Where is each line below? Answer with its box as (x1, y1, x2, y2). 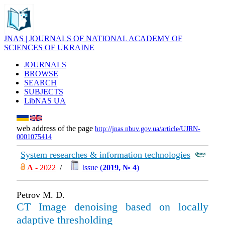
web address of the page (17, 124, 95, 133)
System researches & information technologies (21, 150, 190, 160)
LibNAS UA (24, 96, 66, 105)
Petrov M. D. (17, 190, 65, 200)
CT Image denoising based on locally (17, 200, 208, 213)
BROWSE (24, 69, 58, 78)
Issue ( (82, 163, 102, 172)
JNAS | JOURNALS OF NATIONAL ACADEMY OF (4, 34, 182, 43)
